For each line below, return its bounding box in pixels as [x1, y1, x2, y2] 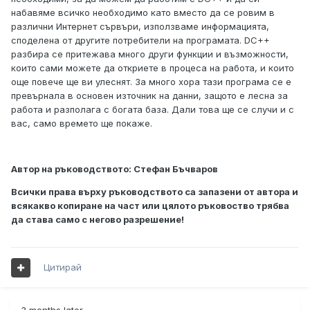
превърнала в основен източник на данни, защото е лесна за [11, 90, 288, 102]
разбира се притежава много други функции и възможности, [11, 48, 289, 60]
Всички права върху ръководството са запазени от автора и [11, 186, 298, 198]
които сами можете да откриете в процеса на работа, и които [11, 62, 294, 74]
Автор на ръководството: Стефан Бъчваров [11, 163, 218, 175]
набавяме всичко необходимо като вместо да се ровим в [11, 7, 275, 19]
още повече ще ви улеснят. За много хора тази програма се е [11, 76, 291, 88]
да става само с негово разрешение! [11, 214, 184, 226]
